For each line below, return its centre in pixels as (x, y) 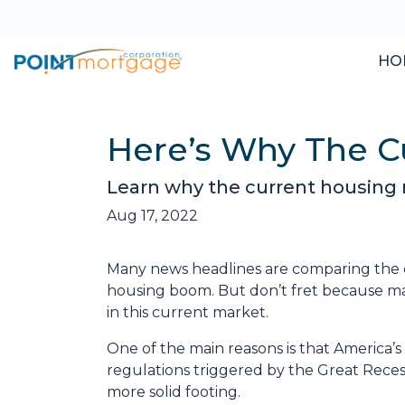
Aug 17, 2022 (152, 216)
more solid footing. (174, 392)
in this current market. (188, 312)
